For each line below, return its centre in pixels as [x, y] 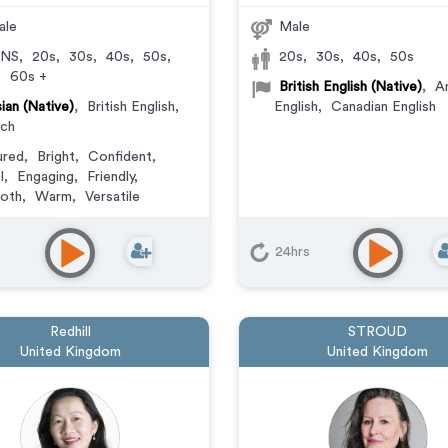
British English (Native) [350, 87]
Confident [119, 157]
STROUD [378, 332]
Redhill [70, 332]
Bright [55, 157]
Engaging [45, 177]
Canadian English [383, 107]
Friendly [110, 177]
